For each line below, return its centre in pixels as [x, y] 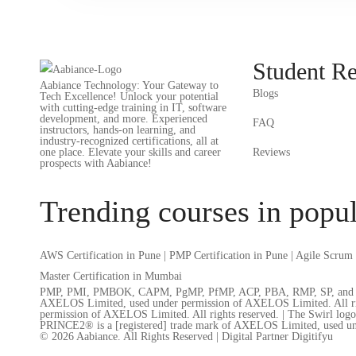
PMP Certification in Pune [228, 255]
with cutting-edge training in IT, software [133, 108]
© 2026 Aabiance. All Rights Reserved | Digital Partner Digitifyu [186, 337]
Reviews [271, 152]
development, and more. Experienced [124, 119]
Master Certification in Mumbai [111, 276]
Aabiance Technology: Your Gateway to [129, 85]
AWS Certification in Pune [100, 255]
